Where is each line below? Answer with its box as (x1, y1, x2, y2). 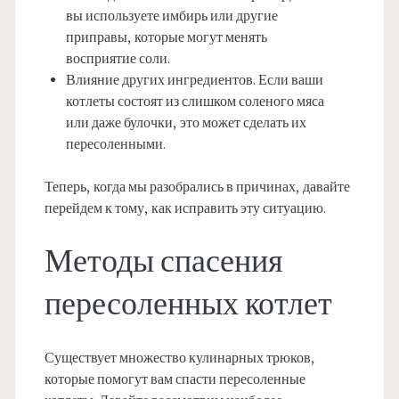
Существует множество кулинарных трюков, (44, 349, 315, 368)
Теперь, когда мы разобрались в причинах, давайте (44, 178, 350, 197)
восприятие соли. (65, 50, 170, 69)
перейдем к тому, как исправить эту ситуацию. (44, 199, 326, 218)
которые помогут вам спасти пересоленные (44, 370, 305, 389)
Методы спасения (44, 241, 283, 283)
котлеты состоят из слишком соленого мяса (65, 93, 324, 111)
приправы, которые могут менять (65, 28, 267, 47)
